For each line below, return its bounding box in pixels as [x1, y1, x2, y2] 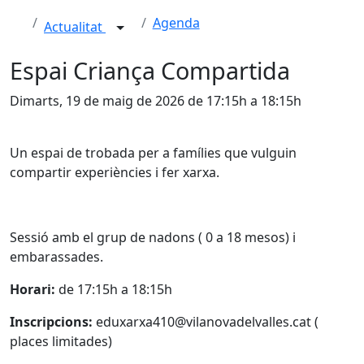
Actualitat [44, 18, 106, 37]
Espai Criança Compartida [10, 54, 290, 86]
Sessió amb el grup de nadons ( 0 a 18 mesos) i [10, 228, 296, 246]
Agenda [152, 14, 200, 32]
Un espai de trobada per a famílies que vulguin [10, 144, 297, 162]
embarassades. [10, 248, 103, 266]
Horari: [10, 280, 55, 298]
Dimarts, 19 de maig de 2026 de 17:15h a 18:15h [10, 92, 301, 110]
